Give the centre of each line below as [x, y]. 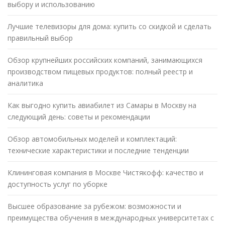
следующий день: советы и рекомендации [79, 117]
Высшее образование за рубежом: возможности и [94, 206]
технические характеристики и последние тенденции [98, 151]
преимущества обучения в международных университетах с [111, 218]
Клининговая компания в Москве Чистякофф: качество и [105, 173]
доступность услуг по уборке [58, 184]
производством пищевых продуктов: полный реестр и [100, 72]
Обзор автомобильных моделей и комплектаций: [92, 139]
